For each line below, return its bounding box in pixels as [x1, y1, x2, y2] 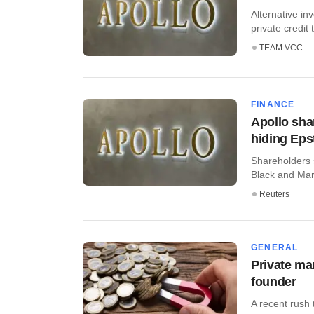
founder [251, 274, 296, 289]
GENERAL [251, 242, 299, 252]
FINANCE [251, 99, 295, 109]
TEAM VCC [259, 43, 303, 53]
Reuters [259, 189, 289, 199]
